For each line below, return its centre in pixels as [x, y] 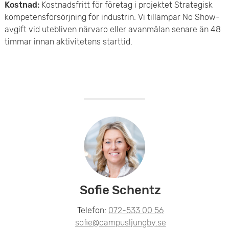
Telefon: [93, 210]
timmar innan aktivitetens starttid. [68, 41]
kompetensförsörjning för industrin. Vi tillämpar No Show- [112, 17]
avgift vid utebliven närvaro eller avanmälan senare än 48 [112, 29]
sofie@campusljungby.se [120, 222]
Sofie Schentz [121, 190]
